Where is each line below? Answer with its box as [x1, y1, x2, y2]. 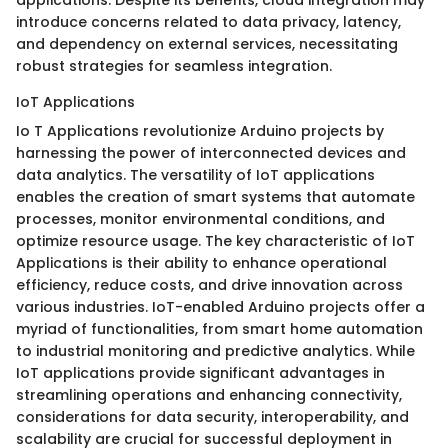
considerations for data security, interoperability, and [16, 406, 409, 427]
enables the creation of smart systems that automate [16, 186, 415, 207]
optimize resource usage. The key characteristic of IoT [16, 230, 415, 251]
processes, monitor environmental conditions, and [16, 208, 385, 229]
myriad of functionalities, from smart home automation [16, 318, 423, 339]
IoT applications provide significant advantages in [16, 362, 385, 383]
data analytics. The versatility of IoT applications [16, 164, 375, 185]
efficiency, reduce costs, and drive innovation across [16, 274, 403, 295]
